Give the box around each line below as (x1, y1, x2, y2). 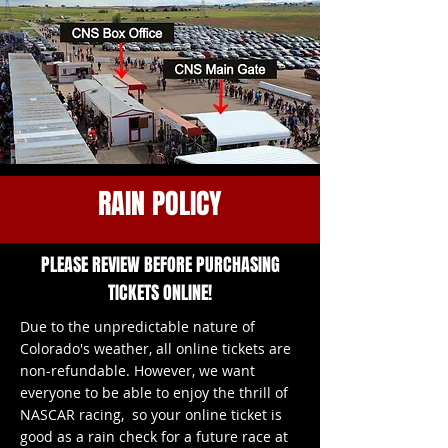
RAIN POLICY (98, 183, 221, 224)
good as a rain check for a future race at (20, 427, 288, 446)
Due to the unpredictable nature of (20, 317, 255, 336)
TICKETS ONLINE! (108, 280, 212, 306)
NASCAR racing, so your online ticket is (20, 405, 282, 424)
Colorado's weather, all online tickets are (20, 339, 291, 358)
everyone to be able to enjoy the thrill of (20, 383, 288, 402)
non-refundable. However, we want (20, 361, 255, 380)
